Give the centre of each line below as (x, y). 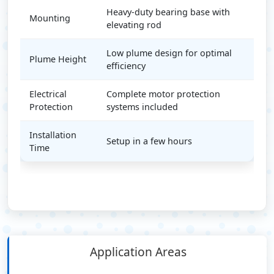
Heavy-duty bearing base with (168, 12)
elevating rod (134, 24)
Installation (53, 135)
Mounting (50, 18)
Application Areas (138, 251)
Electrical (48, 94)
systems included (142, 106)
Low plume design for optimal (169, 53)
